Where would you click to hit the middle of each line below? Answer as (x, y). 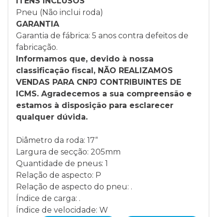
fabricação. (37, 47)
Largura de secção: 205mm (68, 152)
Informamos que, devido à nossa (85, 59)
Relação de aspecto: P (59, 175)
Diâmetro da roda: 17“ (57, 140)
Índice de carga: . (48, 198)
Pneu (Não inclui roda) (60, 12)
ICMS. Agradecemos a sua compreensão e (104, 94)
